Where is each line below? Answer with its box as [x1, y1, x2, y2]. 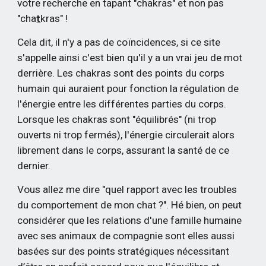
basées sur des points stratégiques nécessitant [17, 245, 230, 257]
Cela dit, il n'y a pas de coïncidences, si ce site [17, 36, 221, 48]
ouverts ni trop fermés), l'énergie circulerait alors [17, 129, 235, 141]
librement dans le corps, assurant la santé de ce [17, 144, 230, 156]
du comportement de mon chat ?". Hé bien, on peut [17, 199, 242, 211]
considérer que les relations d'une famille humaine [17, 214, 242, 226]
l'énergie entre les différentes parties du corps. [17, 98, 227, 110]
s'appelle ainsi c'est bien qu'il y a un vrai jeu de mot [17, 52, 243, 64]
